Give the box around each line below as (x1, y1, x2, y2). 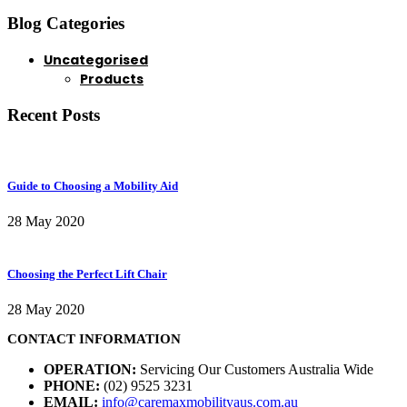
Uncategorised (44, 50, 148, 69)
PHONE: (44, 377, 100, 393)
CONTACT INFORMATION (7, 331, 181, 346)
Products (80, 69, 144, 88)
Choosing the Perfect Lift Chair (7, 266, 167, 281)
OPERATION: (44, 361, 136, 377)
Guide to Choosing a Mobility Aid (7, 179, 178, 194)
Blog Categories (7, 13, 124, 33)
